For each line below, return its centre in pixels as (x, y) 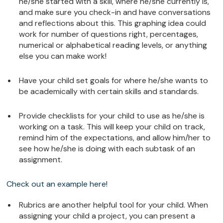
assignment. (41, 160)
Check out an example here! (57, 184)
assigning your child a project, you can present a (107, 216)
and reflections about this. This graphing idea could (113, 23)
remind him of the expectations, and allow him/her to (115, 138)
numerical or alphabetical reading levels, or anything (113, 45)
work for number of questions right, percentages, (109, 34)
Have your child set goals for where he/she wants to (114, 81)
